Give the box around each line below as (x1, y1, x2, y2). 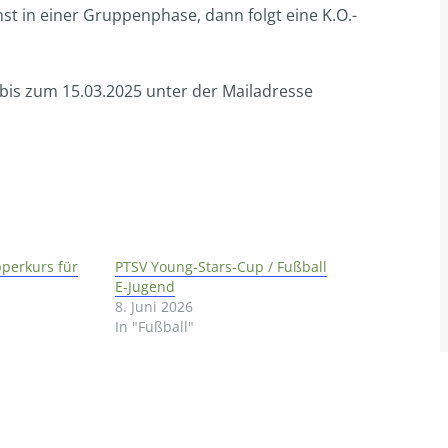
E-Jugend (115, 277, 176, 296)
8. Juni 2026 (115, 297, 194, 316)
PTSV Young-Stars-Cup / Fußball (115, 257, 328, 276)
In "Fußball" (115, 317, 195, 336)
